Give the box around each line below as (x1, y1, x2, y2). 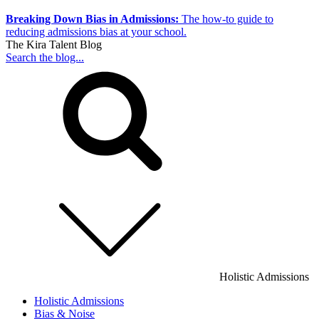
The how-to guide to (182, 13, 273, 26)
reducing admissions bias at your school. (6, 26, 187, 38)
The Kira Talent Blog (6, 38, 102, 51)
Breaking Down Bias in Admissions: (6, 13, 179, 26)
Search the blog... (6, 51, 84, 64)
